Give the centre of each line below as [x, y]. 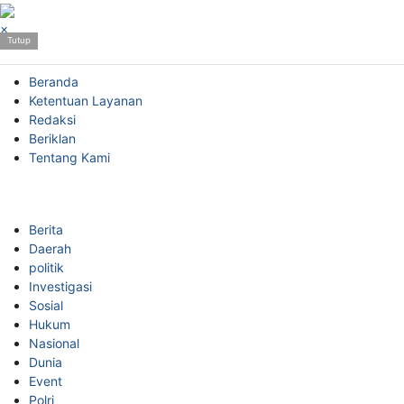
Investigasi [60, 286]
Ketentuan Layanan [86, 101]
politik [46, 267]
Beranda [54, 82]
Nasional [54, 343]
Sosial [46, 305]
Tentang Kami [69, 157]
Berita [46, 230]
